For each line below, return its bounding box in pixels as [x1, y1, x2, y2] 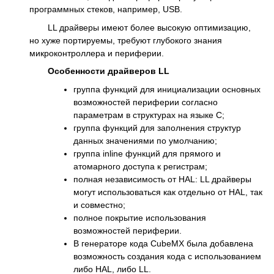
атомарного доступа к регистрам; [73, 161, 207, 171]
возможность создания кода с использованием [73, 251, 261, 261]
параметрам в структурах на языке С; [73, 109, 224, 120]
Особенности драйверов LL [48, 66, 169, 76]
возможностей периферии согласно [73, 97, 218, 107]
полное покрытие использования [73, 212, 206, 223]
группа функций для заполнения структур [73, 122, 241, 133]
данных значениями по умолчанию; [73, 135, 217, 146]
